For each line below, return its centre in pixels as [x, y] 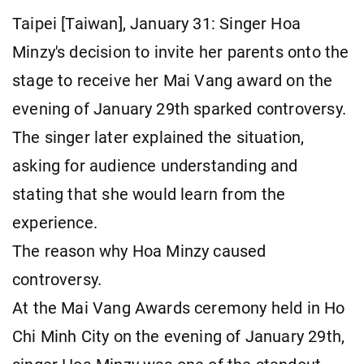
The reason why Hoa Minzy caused [139, 251]
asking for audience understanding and [155, 166]
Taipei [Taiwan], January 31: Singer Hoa [157, 24]
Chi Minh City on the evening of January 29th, [179, 336]
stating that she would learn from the [149, 194]
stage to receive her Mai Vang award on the [173, 80]
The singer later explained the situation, [158, 137]
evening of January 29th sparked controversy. [179, 109]
